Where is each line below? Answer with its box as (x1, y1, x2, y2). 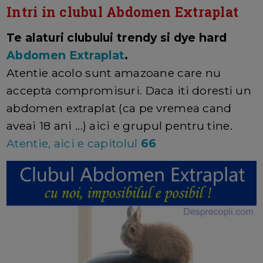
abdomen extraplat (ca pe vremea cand (6, 100, 232, 115)
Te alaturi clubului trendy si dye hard (6, 30, 227, 45)
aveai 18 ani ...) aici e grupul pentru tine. (6, 118, 232, 133)
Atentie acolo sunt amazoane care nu (6, 65, 221, 80)
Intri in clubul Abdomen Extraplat (6, 2, 239, 21)
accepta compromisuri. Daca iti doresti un (6, 83, 252, 97)
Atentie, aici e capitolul (6, 136, 141, 150)
